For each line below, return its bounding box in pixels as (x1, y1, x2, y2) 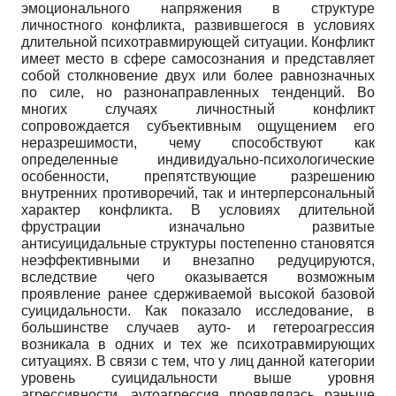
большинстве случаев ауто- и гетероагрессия (21, 319, 375, 335)
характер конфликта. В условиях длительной (21, 202, 375, 217)
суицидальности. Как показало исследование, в (21, 302, 375, 318)
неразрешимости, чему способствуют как (21, 134, 375, 150)
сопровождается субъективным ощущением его (21, 118, 375, 133)
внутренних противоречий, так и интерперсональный (21, 185, 375, 201)
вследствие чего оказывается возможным (21, 269, 375, 285)
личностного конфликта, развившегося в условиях (21, 17, 375, 33)
